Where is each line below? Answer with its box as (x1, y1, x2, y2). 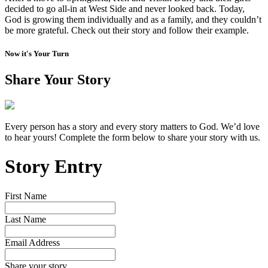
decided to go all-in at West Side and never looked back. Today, (5, 3, 245, 14)
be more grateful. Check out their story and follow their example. (5, 25, 251, 35)
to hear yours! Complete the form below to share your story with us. (5, 132, 260, 142)
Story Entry (5, 156, 102, 178)
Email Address (5, 237, 60, 248)
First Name (5, 190, 47, 201)
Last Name (5, 214, 46, 224)
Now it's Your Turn (5, 48, 69, 58)
